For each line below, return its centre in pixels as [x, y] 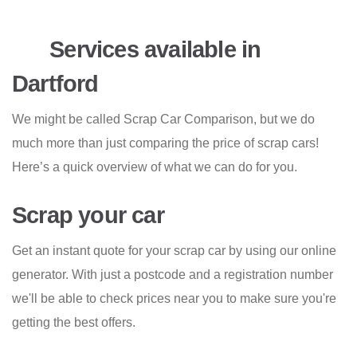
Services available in [153, 49]
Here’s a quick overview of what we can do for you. [155, 167]
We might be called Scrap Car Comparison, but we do [163, 120]
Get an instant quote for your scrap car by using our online [174, 251]
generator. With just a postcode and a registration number [173, 275]
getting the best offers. [74, 323]
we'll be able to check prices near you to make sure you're [174, 299]
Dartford [55, 84]
